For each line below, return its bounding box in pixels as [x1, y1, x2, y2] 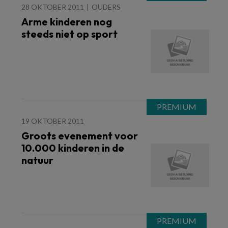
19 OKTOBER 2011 [21, 117, 84, 125]
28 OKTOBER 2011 [21, 3, 84, 11]
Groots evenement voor [21, 129, 138, 142]
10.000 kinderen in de [21, 141, 124, 154]
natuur [21, 154, 53, 166]
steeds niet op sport [21, 27, 118, 40]
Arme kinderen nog [21, 15, 112, 28]
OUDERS [92, 3, 121, 11]
